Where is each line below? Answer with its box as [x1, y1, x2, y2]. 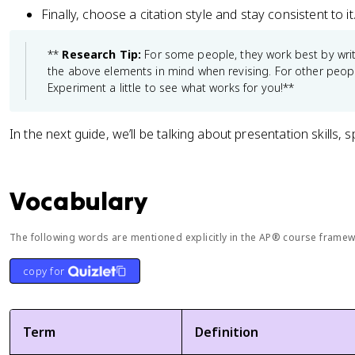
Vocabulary [10, 185, 148, 217]
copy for [23, 264, 65, 278]
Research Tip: [62, 47, 142, 62]
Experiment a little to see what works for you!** [48, 80, 295, 95]
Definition [195, 323, 259, 341]
